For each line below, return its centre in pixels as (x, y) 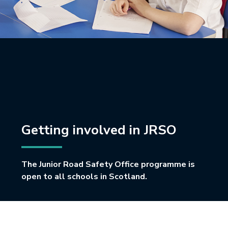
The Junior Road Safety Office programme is (108, 164)
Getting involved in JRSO (99, 130)
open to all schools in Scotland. (84, 177)
